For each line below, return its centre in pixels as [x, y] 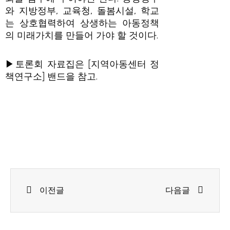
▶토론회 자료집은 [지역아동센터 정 [82, 64]
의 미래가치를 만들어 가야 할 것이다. [82, 35]
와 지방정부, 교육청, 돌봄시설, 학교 [82, 11]
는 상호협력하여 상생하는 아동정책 [82, 23]
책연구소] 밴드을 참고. [51, 76]
